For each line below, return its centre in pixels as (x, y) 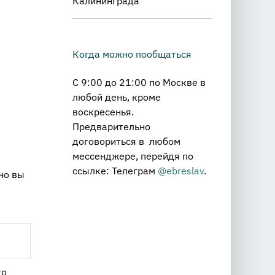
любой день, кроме (117, 97)
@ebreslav (181, 170)
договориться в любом (126, 141)
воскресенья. (103, 111)
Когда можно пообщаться (132, 54)
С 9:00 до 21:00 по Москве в (139, 82)
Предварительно (111, 126)
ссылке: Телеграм (115, 170)
